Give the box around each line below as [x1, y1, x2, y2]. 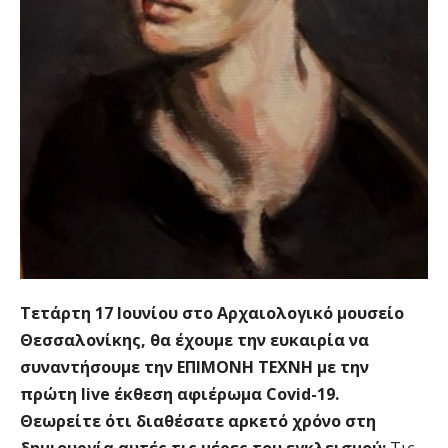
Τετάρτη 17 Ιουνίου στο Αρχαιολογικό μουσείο [20, 302, 404, 325]
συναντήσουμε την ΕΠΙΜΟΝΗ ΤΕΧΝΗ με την [20, 356, 369, 379]
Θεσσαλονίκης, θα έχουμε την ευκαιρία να [20, 329, 369, 352]
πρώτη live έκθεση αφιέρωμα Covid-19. [20, 383, 339, 406]
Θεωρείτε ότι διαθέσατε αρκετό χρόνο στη [20, 410, 376, 433]
